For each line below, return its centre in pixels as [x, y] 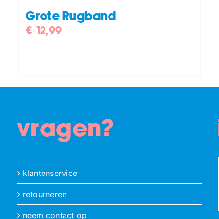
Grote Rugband [71, 16]
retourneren [45, 194]
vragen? [66, 129]
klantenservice [50, 173]
